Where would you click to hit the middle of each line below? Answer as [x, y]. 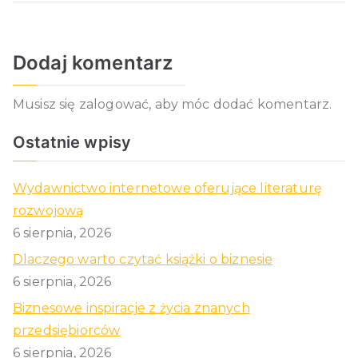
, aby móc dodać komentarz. [241, 104]
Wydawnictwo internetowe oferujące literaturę [168, 188]
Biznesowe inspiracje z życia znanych [131, 308]
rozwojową [48, 210]
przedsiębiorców [67, 330]
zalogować [114, 104]
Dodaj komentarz [93, 62]
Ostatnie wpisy [72, 142]
